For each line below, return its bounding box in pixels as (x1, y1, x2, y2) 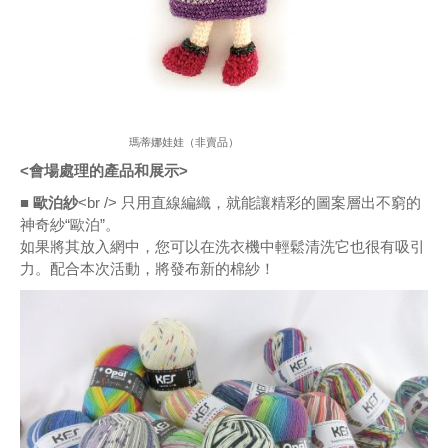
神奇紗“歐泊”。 (20, 215, 120, 233)
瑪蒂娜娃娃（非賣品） (129, 135, 239, 148)
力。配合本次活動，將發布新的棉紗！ (20, 259, 275, 277)
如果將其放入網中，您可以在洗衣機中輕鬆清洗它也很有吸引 (20, 237, 425, 255)
